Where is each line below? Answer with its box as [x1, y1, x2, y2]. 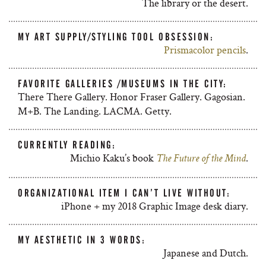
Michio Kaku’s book [70, 151, 156, 164]
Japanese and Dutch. [163, 246, 248, 259]
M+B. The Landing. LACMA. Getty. [18, 104, 172, 118]
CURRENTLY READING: [18, 139, 116, 151]
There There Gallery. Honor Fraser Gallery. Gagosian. [18, 90, 245, 103]
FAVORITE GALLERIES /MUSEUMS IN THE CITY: [18, 78, 227, 90]
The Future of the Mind [156, 154, 246, 164]
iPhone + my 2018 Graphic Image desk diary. [61, 199, 248, 213]
